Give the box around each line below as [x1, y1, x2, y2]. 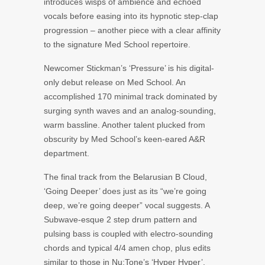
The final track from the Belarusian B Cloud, [44, 172, 207, 182]
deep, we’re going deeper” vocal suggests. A [44, 200, 209, 210]
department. [44, 148, 89, 158]
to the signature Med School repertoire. [44, 39, 190, 49]
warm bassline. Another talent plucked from [44, 119, 205, 130]
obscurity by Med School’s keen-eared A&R [44, 134, 205, 144]
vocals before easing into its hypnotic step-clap [44, 11, 218, 21]
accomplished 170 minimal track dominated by [44, 91, 217, 101]
